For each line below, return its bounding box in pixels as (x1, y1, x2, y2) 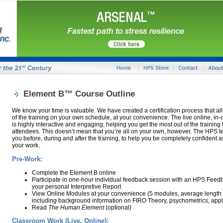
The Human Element (48, 204, 104, 211)
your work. (12, 142, 41, 149)
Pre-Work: (12, 155, 42, 163)
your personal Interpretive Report (32, 183, 121, 190)
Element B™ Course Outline (23, 89, 135, 99)
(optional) (104, 204, 131, 211)
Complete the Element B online (32, 169, 116, 176)
